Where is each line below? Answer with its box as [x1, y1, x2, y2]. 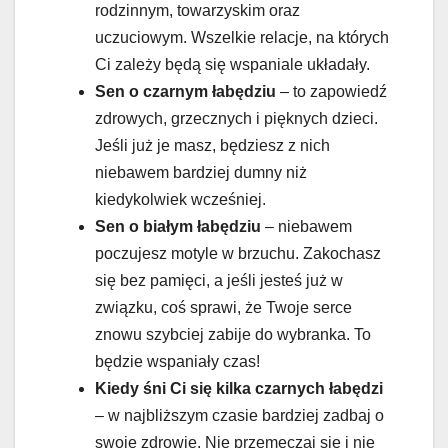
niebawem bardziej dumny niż [95, 164, 307, 182]
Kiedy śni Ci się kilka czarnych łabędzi [95, 380, 383, 398]
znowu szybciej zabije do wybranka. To [95, 326, 371, 344]
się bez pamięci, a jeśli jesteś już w [95, 272, 343, 290]
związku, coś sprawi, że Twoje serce [95, 299, 352, 317]
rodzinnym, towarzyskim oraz [95, 2, 300, 20]
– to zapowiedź [276, 83, 387, 101]
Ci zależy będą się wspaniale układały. [95, 56, 370, 74]
